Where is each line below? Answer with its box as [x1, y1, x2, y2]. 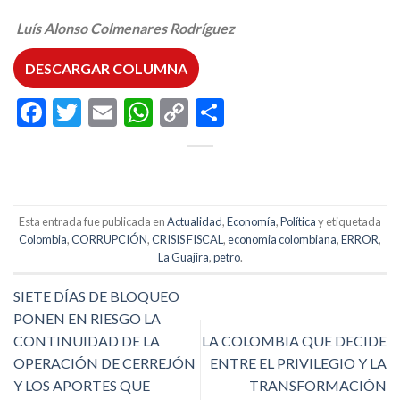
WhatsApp [153, 95, 285, 130]
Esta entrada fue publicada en [19, 213, 167, 229]
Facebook [46, 95, 163, 130]
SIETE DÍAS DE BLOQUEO [13, 287, 179, 305]
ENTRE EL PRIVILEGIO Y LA [210, 354, 387, 372]
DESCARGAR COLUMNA [25, 60, 187, 78]
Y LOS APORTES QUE [13, 377, 150, 395]
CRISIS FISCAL [152, 231, 223, 246]
